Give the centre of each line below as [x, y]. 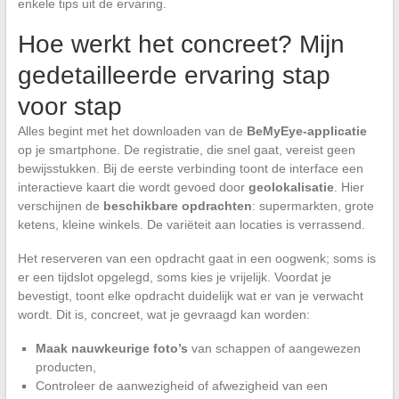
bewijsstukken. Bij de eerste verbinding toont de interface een [190, 168]
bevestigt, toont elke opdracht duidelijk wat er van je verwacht [190, 295]
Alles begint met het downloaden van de [132, 130]
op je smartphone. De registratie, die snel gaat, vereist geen [186, 149]
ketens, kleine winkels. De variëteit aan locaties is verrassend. [191, 224]
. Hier [349, 187]
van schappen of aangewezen [274, 348]
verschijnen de [60, 205]
